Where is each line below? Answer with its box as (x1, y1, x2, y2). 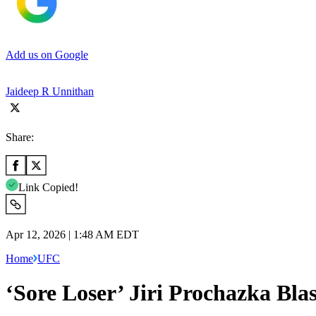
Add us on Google (6, 48, 88, 61)
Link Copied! (18, 181, 78, 193)
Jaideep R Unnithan (6, 85, 94, 97)
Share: (6, 130, 34, 143)
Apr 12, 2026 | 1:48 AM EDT (6, 228, 139, 241)
